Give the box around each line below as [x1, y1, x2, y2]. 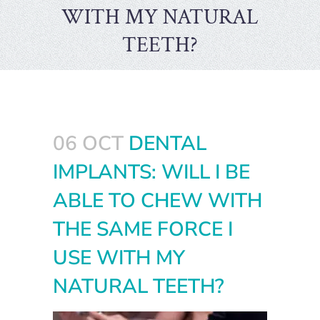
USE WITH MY [53, 244, 185, 271]
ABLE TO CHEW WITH [53, 187, 262, 214]
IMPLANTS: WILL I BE [53, 159, 250, 186]
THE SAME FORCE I [53, 216, 233, 243]
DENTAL [124, 130, 206, 157]
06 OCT [53, 130, 124, 157]
